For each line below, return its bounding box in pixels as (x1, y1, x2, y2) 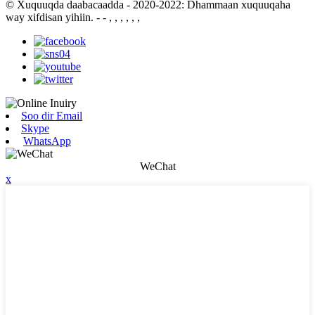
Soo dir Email (21, 110, 82, 122)
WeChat (139, 160, 176, 173)
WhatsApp (23, 135, 71, 148)
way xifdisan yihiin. (6, 11, 94, 24)
